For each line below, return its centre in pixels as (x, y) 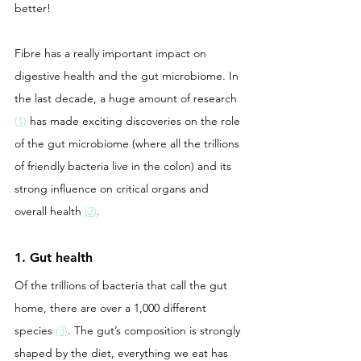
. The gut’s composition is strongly (156, 330)
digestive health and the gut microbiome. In (128, 75)
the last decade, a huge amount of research (127, 98)
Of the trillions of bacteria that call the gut (122, 285)
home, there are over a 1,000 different (112, 307)
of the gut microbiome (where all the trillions (129, 143)
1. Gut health (54, 257)
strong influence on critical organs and (113, 188)
